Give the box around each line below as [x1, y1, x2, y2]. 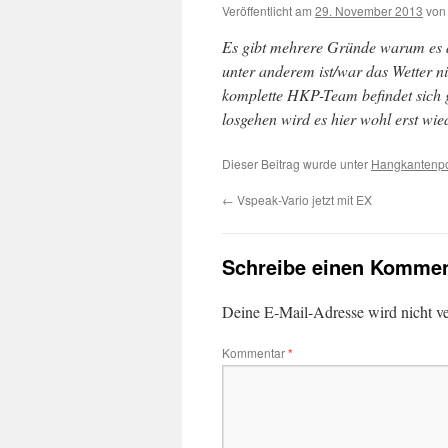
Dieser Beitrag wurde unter [222, 155, 371, 172]
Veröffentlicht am [222, 2, 312, 19]
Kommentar [222, 344, 288, 361]
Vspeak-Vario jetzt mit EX [234, 191, 372, 208]
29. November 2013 [315, 2, 423, 19]
